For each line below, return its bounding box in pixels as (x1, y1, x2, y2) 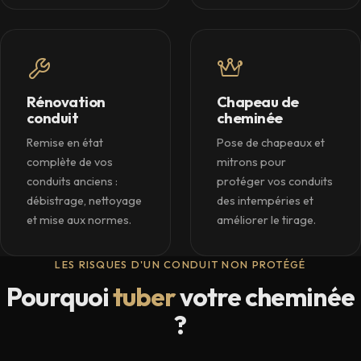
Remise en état (27, 135, 103, 151)
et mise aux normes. (27, 213, 131, 228)
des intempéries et (217, 193, 313, 209)
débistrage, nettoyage (27, 193, 142, 209)
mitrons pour (217, 155, 286, 170)
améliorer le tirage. (217, 213, 316, 228)
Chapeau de (217, 93, 299, 112)
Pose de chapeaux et (217, 135, 325, 151)
